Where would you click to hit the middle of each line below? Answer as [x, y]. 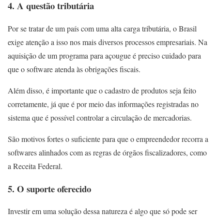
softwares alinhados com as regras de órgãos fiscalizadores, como [107, 152]
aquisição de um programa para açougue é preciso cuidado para [104, 55]
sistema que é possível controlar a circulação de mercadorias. [100, 117]
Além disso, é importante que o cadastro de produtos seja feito [102, 90]
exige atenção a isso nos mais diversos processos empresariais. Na [108, 42]
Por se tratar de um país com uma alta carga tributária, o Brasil [102, 28]
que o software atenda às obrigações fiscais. [74, 69]
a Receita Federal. [35, 166]
